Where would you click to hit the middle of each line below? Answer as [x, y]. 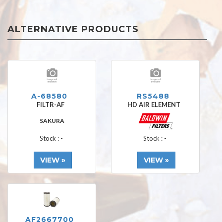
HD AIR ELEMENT [155, 105]
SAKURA [52, 121]
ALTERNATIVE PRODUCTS [73, 29]
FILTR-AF [52, 105]
